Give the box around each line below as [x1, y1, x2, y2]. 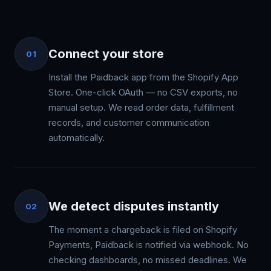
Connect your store [48, 47, 164, 61]
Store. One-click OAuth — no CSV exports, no [48, 87, 238, 98]
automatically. [48, 132, 105, 143]
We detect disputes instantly [48, 199, 219, 214]
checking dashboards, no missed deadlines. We [48, 254, 247, 266]
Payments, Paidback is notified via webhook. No [48, 239, 249, 250]
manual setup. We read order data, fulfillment [48, 102, 234, 113]
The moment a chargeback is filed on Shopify [48, 224, 237, 235]
